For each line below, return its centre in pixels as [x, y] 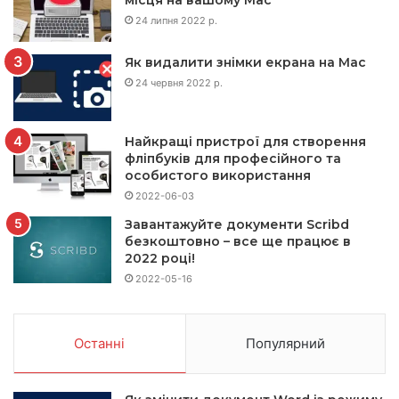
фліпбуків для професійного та [233, 159]
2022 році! [160, 259]
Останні [100, 344]
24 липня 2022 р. [176, 21]
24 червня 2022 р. [179, 83]
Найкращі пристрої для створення [245, 142]
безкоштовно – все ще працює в [238, 242]
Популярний [285, 344]
